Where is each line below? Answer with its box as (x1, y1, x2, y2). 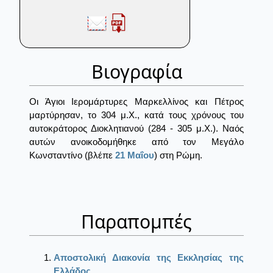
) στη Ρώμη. (154, 150, 202, 161)
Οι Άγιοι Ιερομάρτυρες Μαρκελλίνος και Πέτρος (29, 96, 244, 107)
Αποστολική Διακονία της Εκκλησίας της (54, 252, 244, 263)
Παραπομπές (81, 209, 192, 235)
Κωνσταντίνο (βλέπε (29, 150, 115, 161)
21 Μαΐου (115, 150, 154, 161)
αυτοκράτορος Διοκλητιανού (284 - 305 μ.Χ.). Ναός (29, 123, 244, 134)
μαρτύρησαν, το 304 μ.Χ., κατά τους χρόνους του (29, 110, 244, 121)
